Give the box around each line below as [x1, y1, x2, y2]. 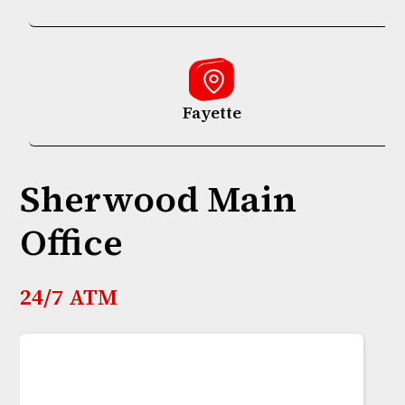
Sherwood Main [20, 174, 297, 224]
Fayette [182, 101, 241, 125]
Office [20, 218, 124, 268]
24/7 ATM [20, 282, 118, 313]
